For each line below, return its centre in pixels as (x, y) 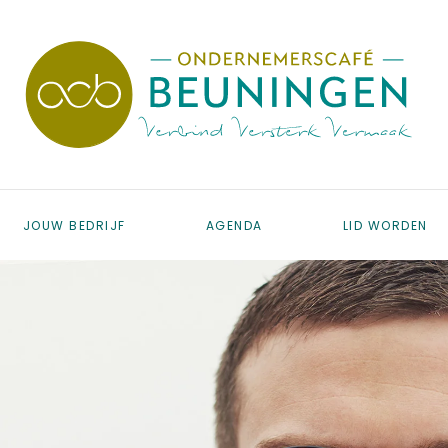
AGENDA (234, 225)
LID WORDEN (385, 225)
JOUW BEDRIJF (74, 225)
